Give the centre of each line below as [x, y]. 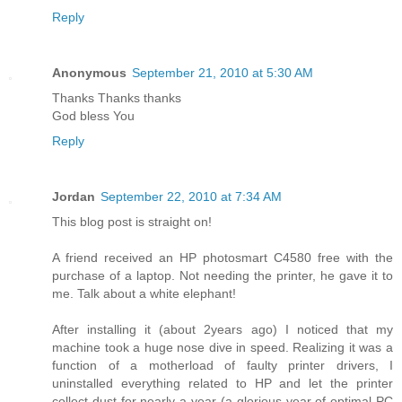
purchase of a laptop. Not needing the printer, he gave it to [223, 275]
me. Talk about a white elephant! [144, 293]
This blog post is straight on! [132, 221]
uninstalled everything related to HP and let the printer [223, 383]
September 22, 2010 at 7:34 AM [191, 196]
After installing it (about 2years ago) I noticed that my [223, 329]
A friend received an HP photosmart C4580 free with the [223, 257]
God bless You [93, 115]
